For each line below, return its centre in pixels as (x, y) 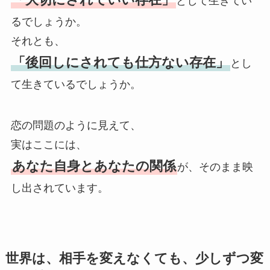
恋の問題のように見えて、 (76, 126)
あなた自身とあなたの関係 (94, 166)
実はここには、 (49, 145)
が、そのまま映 (215, 167)
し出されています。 (59, 188)
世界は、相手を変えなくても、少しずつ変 (134, 259)
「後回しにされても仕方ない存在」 (120, 63)
